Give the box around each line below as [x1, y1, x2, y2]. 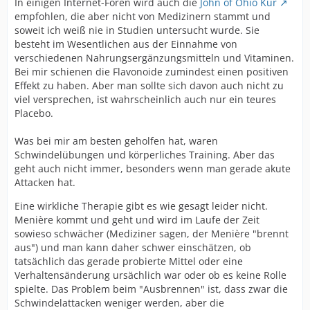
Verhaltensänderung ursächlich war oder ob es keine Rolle [15, 268, 286, 282]
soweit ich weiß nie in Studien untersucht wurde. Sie [15, 24, 259, 37]
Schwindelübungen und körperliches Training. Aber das [15, 148, 275, 161]
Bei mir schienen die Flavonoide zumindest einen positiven [15, 65, 289, 78]
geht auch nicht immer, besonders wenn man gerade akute [15, 162, 291, 175]
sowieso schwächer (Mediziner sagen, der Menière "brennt [15, 227, 289, 240]
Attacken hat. [15, 176, 75, 189]
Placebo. [15, 107, 53, 120]
